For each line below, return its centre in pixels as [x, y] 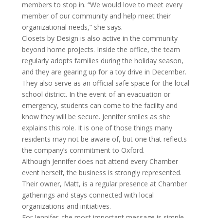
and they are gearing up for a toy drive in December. [104, 72]
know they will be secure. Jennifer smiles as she [96, 117]
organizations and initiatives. [66, 206]
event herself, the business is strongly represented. [101, 173]
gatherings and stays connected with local [88, 195]
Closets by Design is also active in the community [100, 38]
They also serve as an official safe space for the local [105, 83]
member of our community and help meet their [96, 16]
